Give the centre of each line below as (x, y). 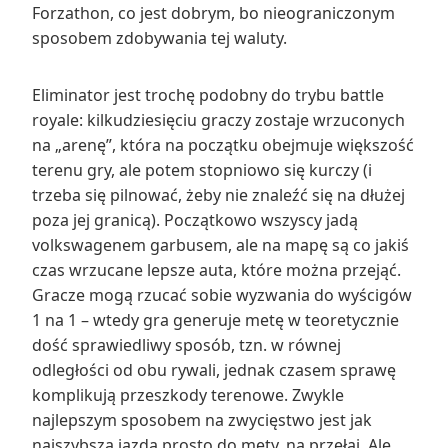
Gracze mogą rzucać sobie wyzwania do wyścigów (222, 294)
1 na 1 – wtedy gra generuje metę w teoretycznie (215, 319)
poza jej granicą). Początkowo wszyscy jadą (195, 219)
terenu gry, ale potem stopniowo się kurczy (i (202, 169)
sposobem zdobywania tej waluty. (159, 37)
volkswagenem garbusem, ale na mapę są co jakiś (220, 244)
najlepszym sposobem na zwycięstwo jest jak (202, 419)
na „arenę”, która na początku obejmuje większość (223, 144)
